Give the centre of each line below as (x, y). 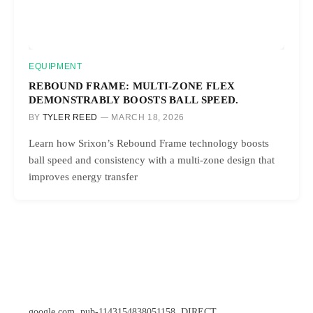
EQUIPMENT (56, 66)
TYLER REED (70, 117)
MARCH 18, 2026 (148, 117)
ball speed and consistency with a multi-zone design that (152, 160)
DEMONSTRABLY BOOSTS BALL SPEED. (134, 99)
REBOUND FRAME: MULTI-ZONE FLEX (132, 85)
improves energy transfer (83, 176)
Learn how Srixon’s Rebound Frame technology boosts (149, 143)
